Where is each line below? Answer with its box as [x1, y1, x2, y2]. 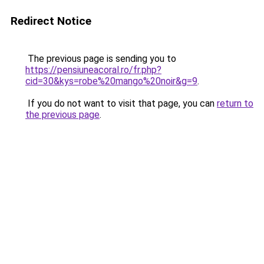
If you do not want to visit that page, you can [25, 98, 217, 109]
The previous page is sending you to [25, 53, 176, 64]
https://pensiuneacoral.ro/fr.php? [25, 64, 161, 75]
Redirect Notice [11, 14, 91, 28]
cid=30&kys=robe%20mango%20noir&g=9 [25, 75, 197, 87]
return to [217, 98, 253, 109]
